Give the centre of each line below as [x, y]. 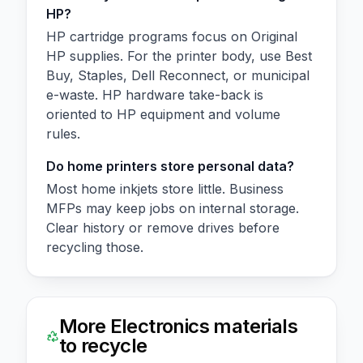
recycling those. [95, 247]
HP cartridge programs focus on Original [172, 36]
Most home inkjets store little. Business [165, 188]
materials [253, 326]
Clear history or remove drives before [163, 227]
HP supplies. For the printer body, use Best [179, 56]
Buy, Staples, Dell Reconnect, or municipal [178, 75]
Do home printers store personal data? [170, 166]
